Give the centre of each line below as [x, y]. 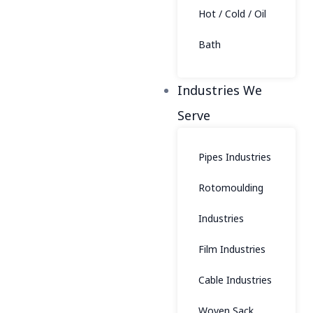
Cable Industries [235, 280]
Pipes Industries [235, 157]
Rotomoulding [231, 188]
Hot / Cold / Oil [232, 14]
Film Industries [232, 249]
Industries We [220, 90]
